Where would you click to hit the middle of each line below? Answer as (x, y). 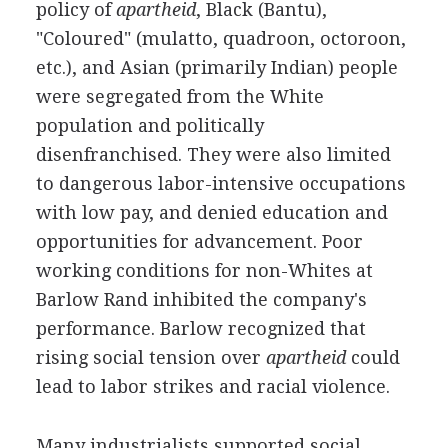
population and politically (149, 125)
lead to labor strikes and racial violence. (212, 386)
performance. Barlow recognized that (200, 328)
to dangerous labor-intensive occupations (220, 183)
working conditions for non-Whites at (204, 270)
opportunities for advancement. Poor (199, 241)
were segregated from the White (179, 96)
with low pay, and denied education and (211, 212)
